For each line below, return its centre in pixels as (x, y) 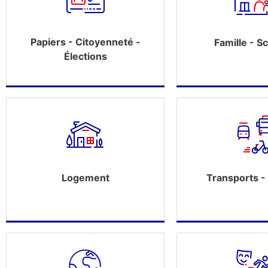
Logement (85, 178)
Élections (85, 56)
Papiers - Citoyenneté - (85, 42)
